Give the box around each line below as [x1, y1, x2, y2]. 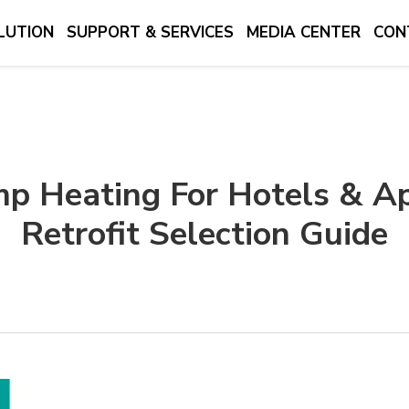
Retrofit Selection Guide [21, 212, 388, 257]
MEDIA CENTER [246, 22, 361, 43]
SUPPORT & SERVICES [67, 22, 234, 43]
